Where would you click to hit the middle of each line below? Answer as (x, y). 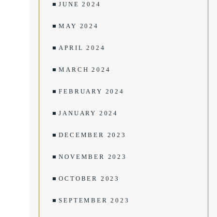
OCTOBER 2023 (89, 178)
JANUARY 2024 (89, 113)
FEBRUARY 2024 (92, 91)
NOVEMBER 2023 (93, 157)
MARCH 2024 (85, 70)
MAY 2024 (79, 26)
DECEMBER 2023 (93, 135)
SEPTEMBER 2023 (94, 200)
